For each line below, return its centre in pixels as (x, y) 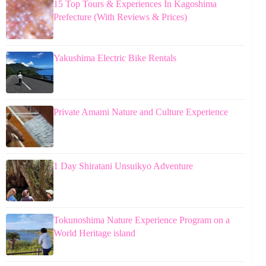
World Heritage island (94, 233)
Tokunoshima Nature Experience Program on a (142, 220)
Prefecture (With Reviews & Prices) (120, 17)
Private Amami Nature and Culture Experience (141, 112)
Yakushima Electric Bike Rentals (115, 58)
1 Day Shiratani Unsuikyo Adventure (123, 166)
